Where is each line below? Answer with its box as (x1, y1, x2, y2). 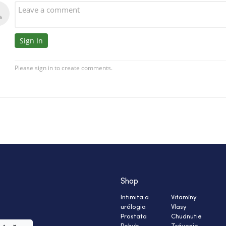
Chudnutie (171, 212, 202, 220)
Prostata (121, 212, 147, 220)
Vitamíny (171, 193, 197, 201)
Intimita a (121, 193, 149, 201)
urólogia (121, 202, 146, 211)
